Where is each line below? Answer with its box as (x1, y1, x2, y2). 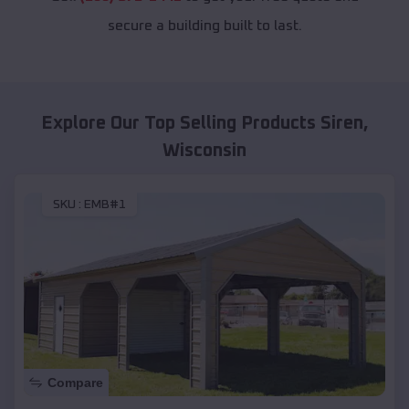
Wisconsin (163, 142, 246, 161)
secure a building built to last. (107, 18, 302, 34)
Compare (47, 374, 103, 390)
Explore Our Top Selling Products (40, 114, 320, 133)
